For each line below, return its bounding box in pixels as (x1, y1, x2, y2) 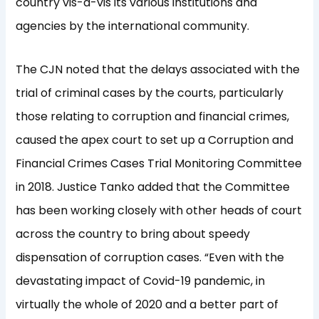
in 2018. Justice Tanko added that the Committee (16, 179, 291, 196)
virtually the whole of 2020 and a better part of (16, 296, 279, 313)
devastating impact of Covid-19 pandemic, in (16, 273, 266, 290)
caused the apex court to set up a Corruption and (16, 132, 294, 149)
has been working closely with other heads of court (16, 202, 303, 219)
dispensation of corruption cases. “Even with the (16, 249, 285, 266)
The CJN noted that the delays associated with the (16, 61, 300, 78)
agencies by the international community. (16, 18, 250, 35)
